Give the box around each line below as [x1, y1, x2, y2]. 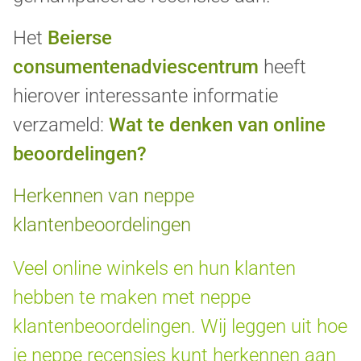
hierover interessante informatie [13, 85, 278, 108]
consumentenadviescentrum [13, 56, 259, 79]
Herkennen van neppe [13, 185, 194, 208]
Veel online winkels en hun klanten [13, 257, 296, 280]
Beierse [48, 27, 112, 50]
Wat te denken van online [109, 114, 326, 137]
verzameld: [13, 114, 109, 137]
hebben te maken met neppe [13, 286, 251, 309]
